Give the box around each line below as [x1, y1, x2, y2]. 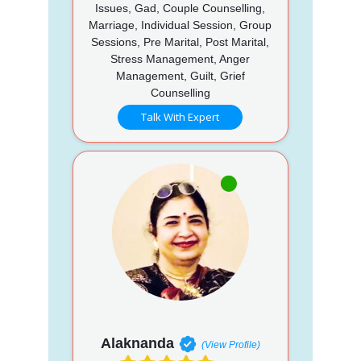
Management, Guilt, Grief [115, 68, 245, 82]
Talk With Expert [141, 109, 220, 124]
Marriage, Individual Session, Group [89, 18, 272, 31]
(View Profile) [201, 338, 260, 351]
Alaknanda [100, 334, 174, 351]
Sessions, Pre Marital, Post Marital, [91, 35, 270, 48]
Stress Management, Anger [110, 52, 251, 65]
